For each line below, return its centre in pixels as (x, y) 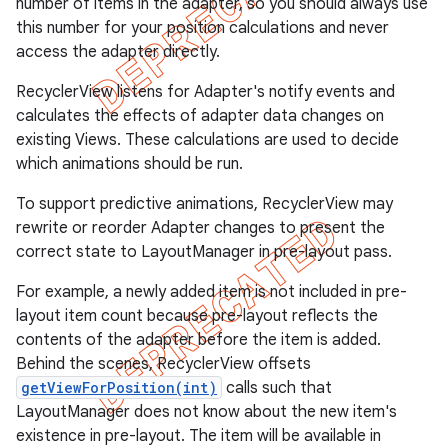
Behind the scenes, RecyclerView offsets (163, 364)
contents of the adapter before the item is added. (198, 340)
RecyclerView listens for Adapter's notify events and (205, 92)
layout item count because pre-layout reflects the (197, 316)
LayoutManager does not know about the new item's (206, 412)
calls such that (277, 388)
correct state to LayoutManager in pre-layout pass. (204, 252)
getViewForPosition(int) (119, 387)
